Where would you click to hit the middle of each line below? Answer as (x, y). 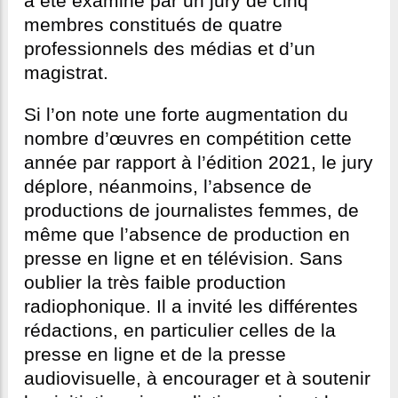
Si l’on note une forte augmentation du (186, 115)
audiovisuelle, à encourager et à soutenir (197, 379)
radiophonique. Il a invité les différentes (191, 307)
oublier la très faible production (155, 283)
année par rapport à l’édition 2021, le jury (199, 163)
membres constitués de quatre (153, 25)
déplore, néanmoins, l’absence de (168, 187)
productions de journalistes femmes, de (191, 211)
